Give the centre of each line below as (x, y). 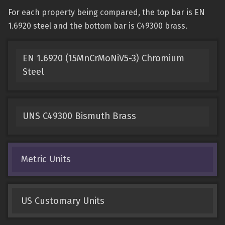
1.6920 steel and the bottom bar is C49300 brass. (98, 26)
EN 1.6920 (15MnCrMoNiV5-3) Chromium (103, 59)
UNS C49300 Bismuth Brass (79, 116)
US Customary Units (63, 201)
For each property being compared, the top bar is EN (106, 12)
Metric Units (46, 159)
